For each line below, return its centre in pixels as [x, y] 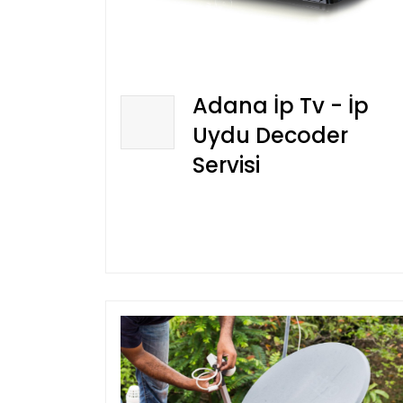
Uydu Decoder [270, 136]
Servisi [226, 166]
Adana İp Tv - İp [281, 106]
